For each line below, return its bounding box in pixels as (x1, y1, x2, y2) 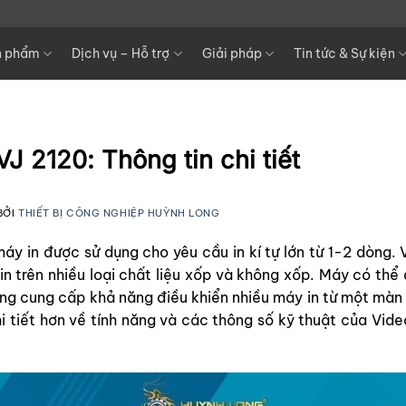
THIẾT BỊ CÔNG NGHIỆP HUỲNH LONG (18, 206, 220, 219)
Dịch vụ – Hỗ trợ (72, 45, 170, 62)
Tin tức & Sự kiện (293, 45, 395, 62)
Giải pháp (201, 45, 262, 62)
